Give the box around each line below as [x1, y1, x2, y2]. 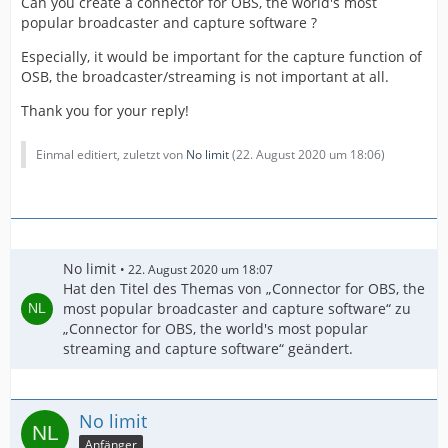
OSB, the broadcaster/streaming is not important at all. [21, 66, 389, 86]
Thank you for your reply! [21, 100, 189, 120]
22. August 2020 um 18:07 [128, 260, 273, 278]
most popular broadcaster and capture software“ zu [63, 298, 411, 318]
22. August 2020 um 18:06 [236, 145, 381, 163]
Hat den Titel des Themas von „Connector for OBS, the [63, 278, 425, 298]
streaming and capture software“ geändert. [63, 338, 353, 358]
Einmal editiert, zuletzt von [36, 145, 186, 163]
